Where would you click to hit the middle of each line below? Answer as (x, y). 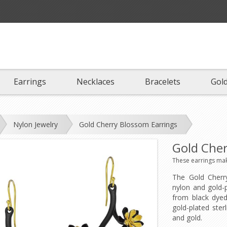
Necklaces (95, 82)
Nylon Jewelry (36, 124)
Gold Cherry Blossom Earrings (128, 124)
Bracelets (162, 82)
